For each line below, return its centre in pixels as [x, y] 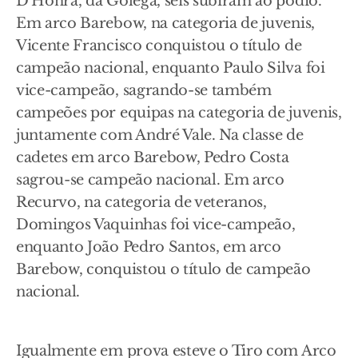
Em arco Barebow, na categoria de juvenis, [165, 23]
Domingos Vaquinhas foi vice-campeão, [156, 225]
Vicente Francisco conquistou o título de [159, 46]
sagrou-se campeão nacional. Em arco [150, 180]
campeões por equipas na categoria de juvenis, [179, 113]
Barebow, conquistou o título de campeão [163, 269]
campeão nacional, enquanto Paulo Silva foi [171, 68]
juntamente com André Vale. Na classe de [160, 135]
